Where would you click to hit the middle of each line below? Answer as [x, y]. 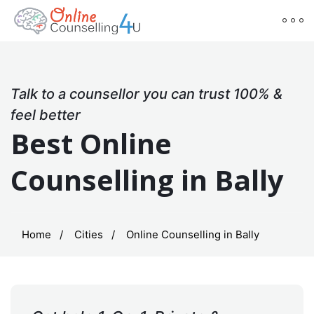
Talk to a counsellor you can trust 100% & [146, 94]
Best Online [91, 143]
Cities [89, 234]
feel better [46, 115]
